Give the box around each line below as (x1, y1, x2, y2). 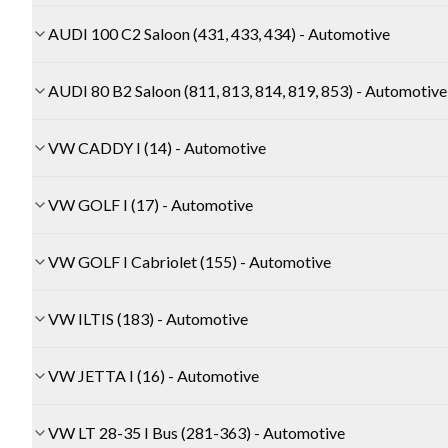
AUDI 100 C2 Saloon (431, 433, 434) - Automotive (48, 24, 390, 44)
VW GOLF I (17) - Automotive (48, 195, 253, 215)
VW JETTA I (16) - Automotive (48, 366, 259, 386)
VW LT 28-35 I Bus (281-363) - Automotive (48, 423, 345, 443)
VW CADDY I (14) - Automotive (48, 138, 266, 158)
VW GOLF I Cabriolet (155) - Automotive (48, 252, 331, 272)
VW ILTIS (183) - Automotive (48, 309, 248, 329)
